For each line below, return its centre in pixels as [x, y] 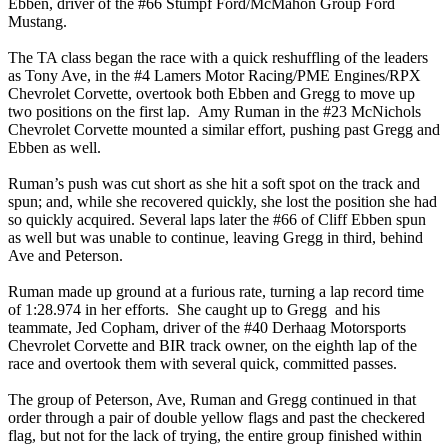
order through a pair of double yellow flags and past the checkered [216, 418]
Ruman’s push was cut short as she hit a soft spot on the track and [214, 184]
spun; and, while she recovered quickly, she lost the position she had [222, 202]
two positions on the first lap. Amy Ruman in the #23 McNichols [214, 112]
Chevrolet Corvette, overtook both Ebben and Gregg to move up [211, 94]
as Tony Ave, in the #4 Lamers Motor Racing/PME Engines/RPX [214, 76]
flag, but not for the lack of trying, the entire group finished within [215, 436]
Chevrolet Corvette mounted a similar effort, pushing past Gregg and [224, 130]
